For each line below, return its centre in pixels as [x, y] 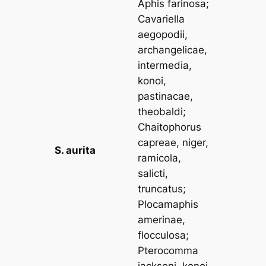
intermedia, [165, 65]
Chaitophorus [170, 127]
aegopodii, [163, 34]
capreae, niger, [173, 142]
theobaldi [161, 111]
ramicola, [160, 158]
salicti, [153, 173]
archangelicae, [173, 50]
